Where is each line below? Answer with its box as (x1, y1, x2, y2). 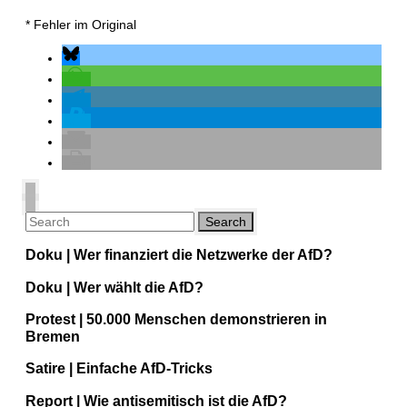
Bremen (25, 328, 80, 345)
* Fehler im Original (25, 16, 136, 32)
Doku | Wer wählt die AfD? (25, 278, 203, 295)
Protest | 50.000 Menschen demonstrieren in (25, 311, 327, 328)
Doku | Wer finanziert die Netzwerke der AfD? (25, 246, 333, 263)
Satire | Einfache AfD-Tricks (25, 360, 213, 377)
